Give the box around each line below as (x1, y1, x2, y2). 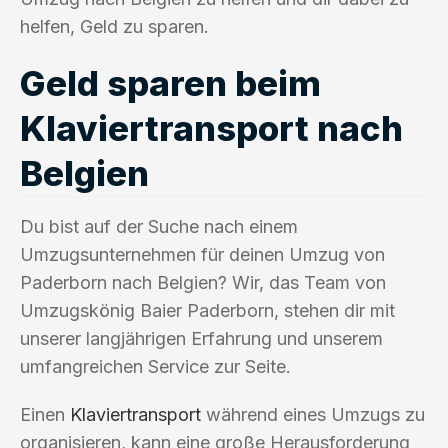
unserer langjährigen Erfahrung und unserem (20, 327, 383, 349)
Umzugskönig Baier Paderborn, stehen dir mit (20, 299, 395, 321)
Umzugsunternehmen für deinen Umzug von (20, 243, 385, 265)
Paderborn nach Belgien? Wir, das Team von (20, 271, 386, 293)
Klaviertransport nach (20, 106, 403, 149)
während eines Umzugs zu (201, 403, 425, 425)
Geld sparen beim (20, 61, 321, 104)
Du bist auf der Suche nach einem (20, 215, 298, 237)
